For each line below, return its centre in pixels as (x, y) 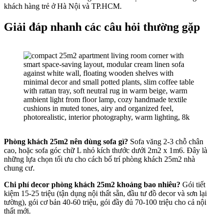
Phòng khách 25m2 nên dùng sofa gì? (66, 141)
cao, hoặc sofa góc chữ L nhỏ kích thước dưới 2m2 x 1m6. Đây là (106, 150)
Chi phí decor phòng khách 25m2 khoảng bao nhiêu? (92, 184)
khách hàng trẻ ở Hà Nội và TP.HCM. (63, 6)
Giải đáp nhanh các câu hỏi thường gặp (102, 27)
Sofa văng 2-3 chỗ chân (166, 141)
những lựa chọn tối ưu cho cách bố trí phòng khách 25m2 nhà (99, 159)
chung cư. (19, 168)
